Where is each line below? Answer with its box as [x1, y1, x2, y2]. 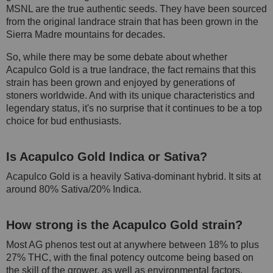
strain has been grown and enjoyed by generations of [6, 77, 235, 88]
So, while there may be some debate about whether [6, 51, 227, 62]
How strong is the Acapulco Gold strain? [6, 218, 243, 232]
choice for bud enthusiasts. [6, 115, 121, 126]
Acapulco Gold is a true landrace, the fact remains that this [6, 64, 256, 75]
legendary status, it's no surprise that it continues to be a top [6, 102, 262, 113]
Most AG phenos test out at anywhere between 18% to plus [6, 239, 259, 250]
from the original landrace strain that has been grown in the [6, 16, 258, 27]
